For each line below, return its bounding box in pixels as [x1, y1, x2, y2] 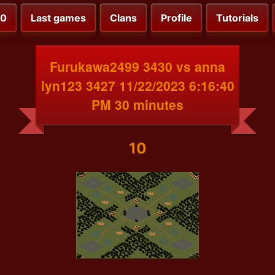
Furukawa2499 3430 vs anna [50, 56, 225, 76]
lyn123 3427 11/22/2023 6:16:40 [41, 76, 234, 95]
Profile [161, 12, 192, 25]
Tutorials [216, 12, 258, 25]
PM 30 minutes [91, 95, 184, 114]
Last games [31, 12, 86, 25]
